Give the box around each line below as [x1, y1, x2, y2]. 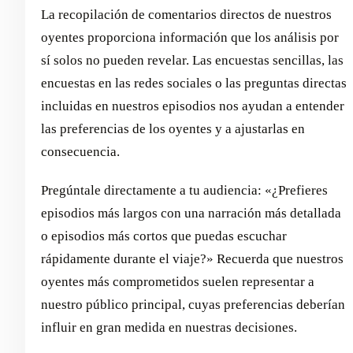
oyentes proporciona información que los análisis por [41, 29, 339, 45]
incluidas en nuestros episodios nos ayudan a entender [41, 98, 344, 113]
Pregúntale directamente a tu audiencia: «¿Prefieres [41, 182, 328, 198]
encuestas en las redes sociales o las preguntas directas [41, 75, 347, 91]
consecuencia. [41, 143, 120, 159]
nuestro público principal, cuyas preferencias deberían [41, 296, 345, 312]
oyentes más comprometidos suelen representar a [41, 273, 314, 289]
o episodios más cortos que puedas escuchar [41, 228, 287, 243]
